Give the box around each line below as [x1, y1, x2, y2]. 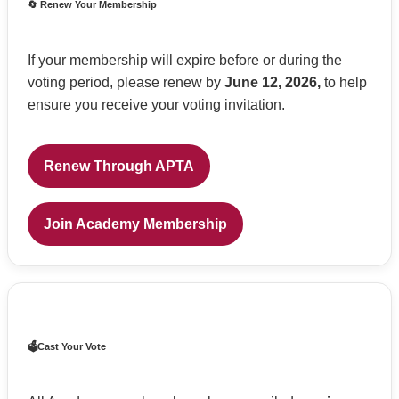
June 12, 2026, [224, 74, 321, 90]
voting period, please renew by [28, 74, 224, 90]
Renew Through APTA [44, 158, 194, 174]
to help [321, 74, 367, 90]
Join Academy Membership [44, 216, 227, 232]
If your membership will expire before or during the [28, 52, 342, 68]
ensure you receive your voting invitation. [28, 96, 285, 112]
